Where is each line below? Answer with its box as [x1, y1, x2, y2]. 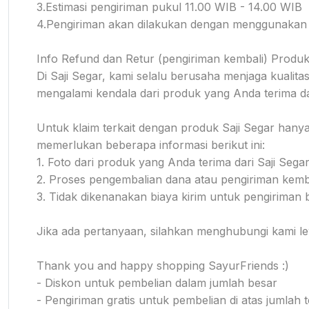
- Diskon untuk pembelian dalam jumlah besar [37, 275, 277, 290]
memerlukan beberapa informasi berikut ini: [37, 137, 265, 152]
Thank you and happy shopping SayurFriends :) [37, 258, 289, 272]
